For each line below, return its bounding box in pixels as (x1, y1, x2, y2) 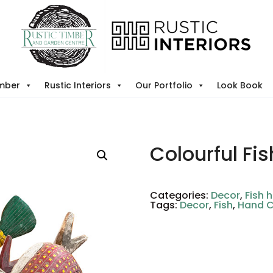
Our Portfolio (135, 79, 193, 91)
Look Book (217, 79, 263, 91)
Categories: (150, 188, 211, 202)
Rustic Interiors (44, 79, 111, 91)
